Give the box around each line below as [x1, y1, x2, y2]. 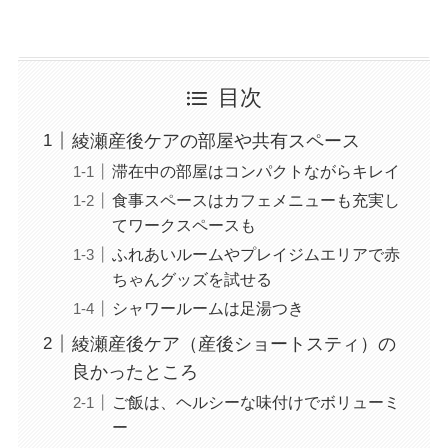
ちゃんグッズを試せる [111, 269, 272, 288]
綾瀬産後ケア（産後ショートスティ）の [71, 333, 396, 354]
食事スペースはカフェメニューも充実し [111, 190, 400, 209]
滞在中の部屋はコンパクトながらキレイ [111, 161, 400, 180]
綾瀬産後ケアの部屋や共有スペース [71, 130, 360, 151]
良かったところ [71, 361, 198, 382]
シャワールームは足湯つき [111, 298, 304, 317]
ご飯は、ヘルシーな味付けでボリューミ [111, 392, 400, 411]
